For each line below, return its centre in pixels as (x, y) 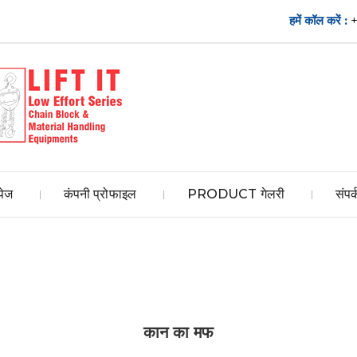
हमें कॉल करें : (320, 20)
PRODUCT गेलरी (235, 194)
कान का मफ (178, 332)
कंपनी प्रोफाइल (100, 194)
